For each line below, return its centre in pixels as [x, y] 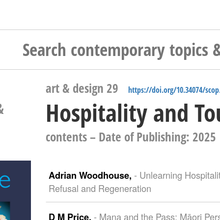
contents [66, 137]
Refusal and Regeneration [100, 188]
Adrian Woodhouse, [91, 175]
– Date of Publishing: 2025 [151, 137]
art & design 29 [82, 88]
